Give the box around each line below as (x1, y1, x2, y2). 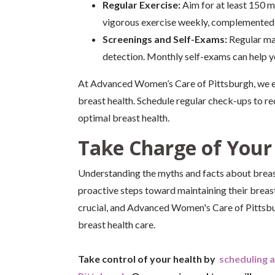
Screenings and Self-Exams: (103, 33, 229, 45)
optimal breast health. (78, 112, 169, 123)
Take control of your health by (78, 253, 217, 265)
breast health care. (78, 219, 155, 230)
